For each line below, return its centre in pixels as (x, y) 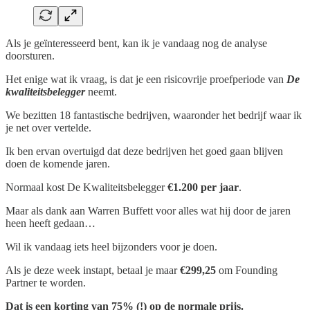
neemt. (102, 92)
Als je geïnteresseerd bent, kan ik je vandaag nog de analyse (136, 44)
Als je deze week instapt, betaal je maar (93, 271)
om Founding (247, 271)
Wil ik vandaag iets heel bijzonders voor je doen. (111, 247)
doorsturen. (30, 56)
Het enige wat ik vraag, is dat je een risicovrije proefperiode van (146, 80)
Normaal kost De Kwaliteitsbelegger (86, 188)
